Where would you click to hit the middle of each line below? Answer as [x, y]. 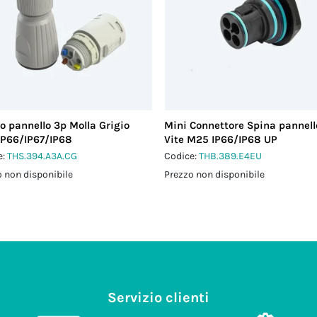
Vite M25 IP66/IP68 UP [221, 139]
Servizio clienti [158, 298]
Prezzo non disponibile [215, 174]
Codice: [182, 156]
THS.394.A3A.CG [42, 156]
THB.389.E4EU [231, 156]
